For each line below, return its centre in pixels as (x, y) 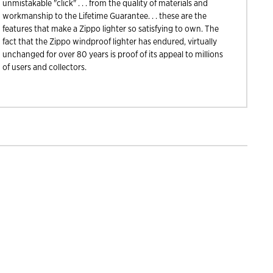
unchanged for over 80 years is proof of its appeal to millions (113, 54)
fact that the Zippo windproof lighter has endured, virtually (110, 41)
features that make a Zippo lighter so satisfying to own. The (111, 29)
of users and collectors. (44, 67)
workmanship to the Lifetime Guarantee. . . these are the (105, 16)
